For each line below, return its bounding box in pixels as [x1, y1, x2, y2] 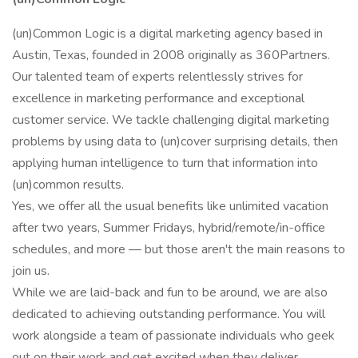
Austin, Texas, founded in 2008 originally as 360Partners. [12, 46, 330, 64]
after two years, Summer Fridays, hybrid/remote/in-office [12, 219, 325, 237]
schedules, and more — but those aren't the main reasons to [12, 241, 345, 258]
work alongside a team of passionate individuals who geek [12, 327, 335, 344]
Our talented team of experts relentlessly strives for [12, 68, 303, 86]
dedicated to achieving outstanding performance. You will [12, 305, 325, 323]
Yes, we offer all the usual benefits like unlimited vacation [12, 197, 328, 215]
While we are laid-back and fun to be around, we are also [12, 284, 328, 301]
